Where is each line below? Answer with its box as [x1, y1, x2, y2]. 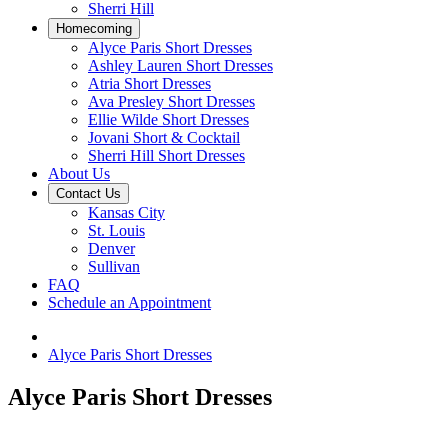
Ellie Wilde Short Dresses [88, 111, 249, 128]
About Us [48, 165, 110, 182]
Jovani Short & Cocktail [88, 129, 240, 146]
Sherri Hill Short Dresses [88, 147, 245, 164]
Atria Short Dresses [88, 75, 211, 92]
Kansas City [88, 204, 165, 221]
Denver [88, 240, 135, 257]
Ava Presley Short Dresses [88, 93, 255, 110]
